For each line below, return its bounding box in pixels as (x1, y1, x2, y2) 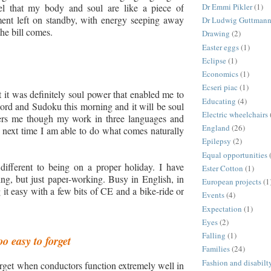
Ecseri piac (202, 82, 238, 93)
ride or (158, 184, 184, 197)
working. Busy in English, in (71, 172, 184, 185)
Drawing (202, 28, 230, 39)
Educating (202, 95, 236, 106)
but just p (16, 172, 53, 185)
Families (202, 243, 230, 255)
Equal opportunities (202, 149, 267, 160)
